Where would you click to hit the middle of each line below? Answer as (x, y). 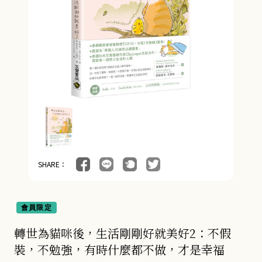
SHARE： (52, 164)
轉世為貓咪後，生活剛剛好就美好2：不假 (123, 233)
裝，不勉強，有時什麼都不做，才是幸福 (119, 249)
